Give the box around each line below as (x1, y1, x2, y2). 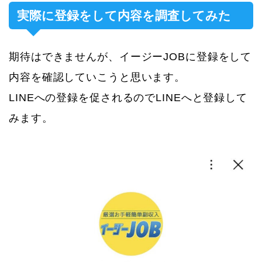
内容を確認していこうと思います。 (9, 71, 186, 83)
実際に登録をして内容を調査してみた (17, 8, 231, 22)
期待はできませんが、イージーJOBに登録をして (9, 50, 252, 63)
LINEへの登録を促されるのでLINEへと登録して (9, 91, 248, 104)
